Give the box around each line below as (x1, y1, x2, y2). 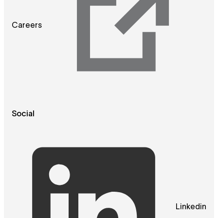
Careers (12, 22, 42, 29)
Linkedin (176, 203, 206, 211)
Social (12, 111, 35, 118)
